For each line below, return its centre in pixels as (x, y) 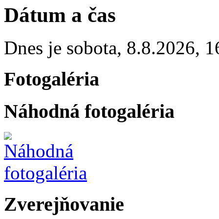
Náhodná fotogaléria (89, 111)
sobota (92, 47)
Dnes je (35, 47)
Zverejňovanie (64, 204)
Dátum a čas (60, 15)
